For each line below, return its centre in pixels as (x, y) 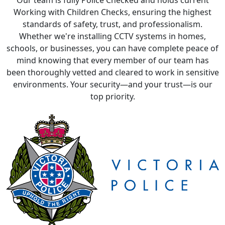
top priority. (113, 57)
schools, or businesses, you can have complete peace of (113, 8)
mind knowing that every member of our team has (113, 20)
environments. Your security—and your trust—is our (113, 44)
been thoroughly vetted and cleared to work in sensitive (113, 32)
